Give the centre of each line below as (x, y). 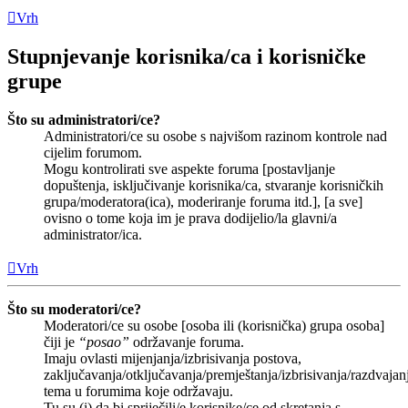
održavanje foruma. (187, 342)
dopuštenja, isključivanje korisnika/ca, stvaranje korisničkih (214, 186)
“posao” (104, 342)
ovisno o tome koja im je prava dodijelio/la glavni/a (190, 219)
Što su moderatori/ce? (74, 310)
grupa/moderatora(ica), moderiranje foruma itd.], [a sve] (203, 202)
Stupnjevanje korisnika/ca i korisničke (187, 57)
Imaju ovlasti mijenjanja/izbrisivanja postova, (173, 359)
